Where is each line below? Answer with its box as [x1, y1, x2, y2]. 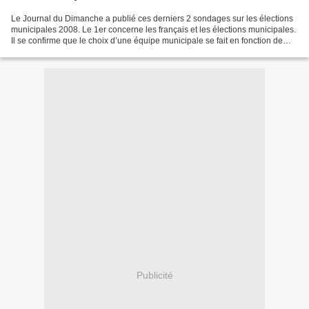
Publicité [136, 269, 173, 281]
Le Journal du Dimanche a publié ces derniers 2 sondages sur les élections [11, 14, 293, 23]
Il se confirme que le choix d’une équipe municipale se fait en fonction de [11, 36, 283, 46]
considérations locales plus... [11, 47, 119, 57]
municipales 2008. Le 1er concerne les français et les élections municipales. [11, 25, 296, 34]
